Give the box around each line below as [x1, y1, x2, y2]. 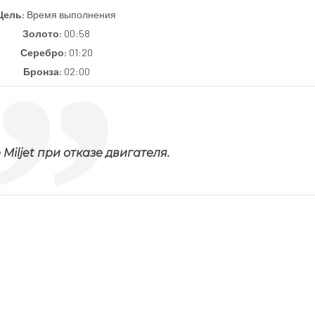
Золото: [22, 27, 64, 39]
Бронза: [22, 65, 64, 77]
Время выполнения [27, 8, 116, 20]
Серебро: [20, 46, 69, 58]
